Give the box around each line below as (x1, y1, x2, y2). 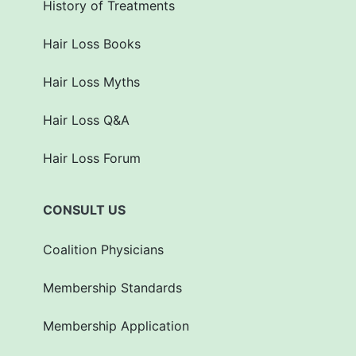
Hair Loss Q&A (43, 111, 130, 128)
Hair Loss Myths (43, 73, 140, 90)
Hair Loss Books (43, 35, 141, 52)
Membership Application (43, 317, 189, 334)
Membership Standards (43, 279, 182, 296)
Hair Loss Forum (43, 149, 141, 166)
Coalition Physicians (43, 241, 164, 257)
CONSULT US (43, 201, 126, 218)
